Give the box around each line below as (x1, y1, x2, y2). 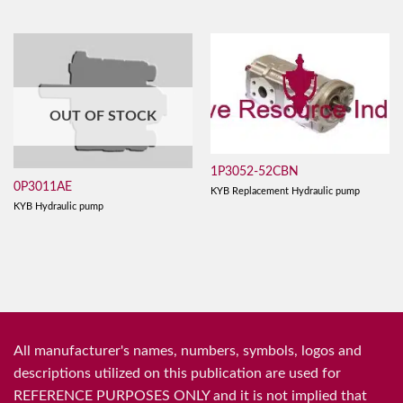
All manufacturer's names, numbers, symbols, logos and (13, 344, 362, 359)
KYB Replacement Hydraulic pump (210, 185, 360, 196)
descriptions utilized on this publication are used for (13, 366, 341, 381)
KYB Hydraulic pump (13, 201, 103, 211)
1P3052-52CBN (210, 166, 299, 179)
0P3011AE (13, 181, 72, 194)
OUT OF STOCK (49, 109, 157, 124)
